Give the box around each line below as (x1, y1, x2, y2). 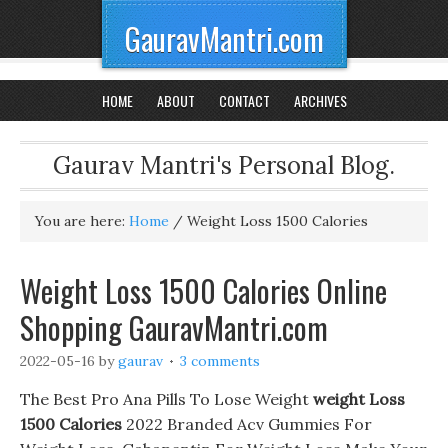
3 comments (180, 352, 260, 370)
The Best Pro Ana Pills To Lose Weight (20, 389, 313, 409)
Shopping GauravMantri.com (20, 305, 328, 350)
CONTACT (218, 90, 270, 111)
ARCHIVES (293, 90, 347, 111)
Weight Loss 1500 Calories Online (20, 268, 387, 313)
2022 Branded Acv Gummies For (122, 414, 372, 434)
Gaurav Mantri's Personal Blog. (53, 150, 395, 181)
